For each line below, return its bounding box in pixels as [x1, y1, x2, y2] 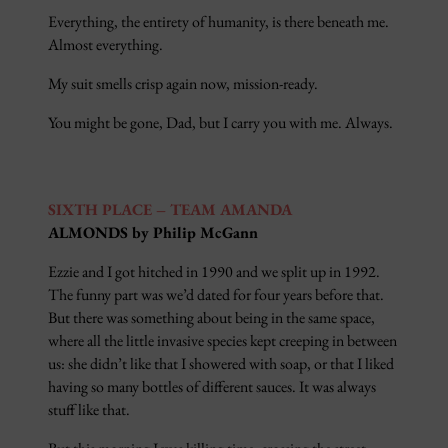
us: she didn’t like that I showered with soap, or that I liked [48, 352, 394, 374]
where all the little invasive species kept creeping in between [48, 329, 397, 351]
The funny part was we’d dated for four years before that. [48, 283, 384, 305]
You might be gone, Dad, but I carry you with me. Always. [48, 111, 393, 133]
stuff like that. [48, 398, 133, 420]
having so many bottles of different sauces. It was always [48, 375, 376, 397]
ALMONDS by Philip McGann [48, 221, 258, 243]
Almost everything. [48, 34, 163, 56]
